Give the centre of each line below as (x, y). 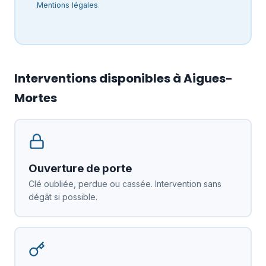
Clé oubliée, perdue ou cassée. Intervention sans (125, 183)
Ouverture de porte (80, 168)
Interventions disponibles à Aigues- (123, 78)
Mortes (36, 98)
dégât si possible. (63, 197)
